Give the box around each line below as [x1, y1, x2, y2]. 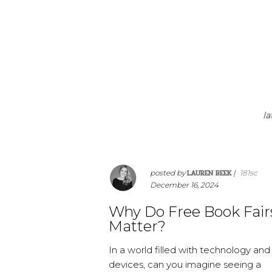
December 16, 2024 [150, 180, 219, 190]
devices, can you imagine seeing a [109, 259, 261, 271]
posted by [150, 168, 187, 178]
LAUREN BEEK [187, 168, 231, 179]
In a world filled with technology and [109, 244, 270, 256]
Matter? [109, 217, 166, 236]
